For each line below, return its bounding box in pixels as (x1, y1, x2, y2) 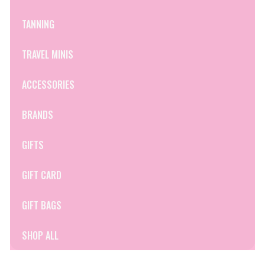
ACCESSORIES (22, 77, 75, 92)
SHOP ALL (22, 228, 59, 243)
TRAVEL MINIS (22, 47, 73, 62)
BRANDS (22, 107, 53, 122)
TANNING (22, 17, 54, 31)
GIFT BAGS (22, 198, 62, 212)
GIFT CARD (22, 167, 62, 182)
